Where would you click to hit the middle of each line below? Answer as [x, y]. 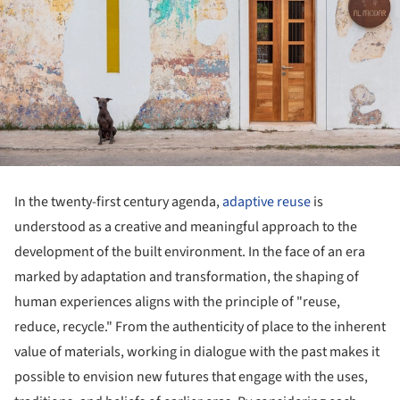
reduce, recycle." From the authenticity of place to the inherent [200, 326]
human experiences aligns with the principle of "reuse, [177, 301]
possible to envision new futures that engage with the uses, [191, 376]
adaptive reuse [267, 201]
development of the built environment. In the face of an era [190, 251]
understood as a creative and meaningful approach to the [186, 226]
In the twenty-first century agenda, [118, 201]
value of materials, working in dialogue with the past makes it [197, 351]
